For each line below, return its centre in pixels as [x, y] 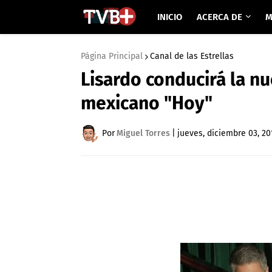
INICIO [169, 17]
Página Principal [112, 56]
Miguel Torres [143, 133]
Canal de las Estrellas [192, 56]
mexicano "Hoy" [147, 103]
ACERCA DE [219, 17]
